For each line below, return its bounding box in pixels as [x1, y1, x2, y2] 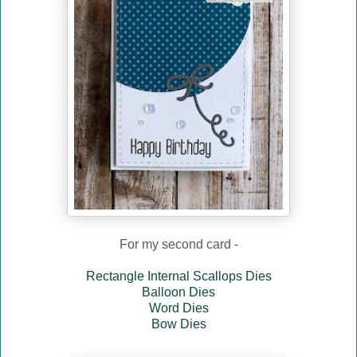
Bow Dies [151, 317, 206, 331]
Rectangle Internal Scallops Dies [85, 269, 272, 284]
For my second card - [119, 237, 238, 252]
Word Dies [148, 301, 209, 316]
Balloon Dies [142, 285, 215, 300]
